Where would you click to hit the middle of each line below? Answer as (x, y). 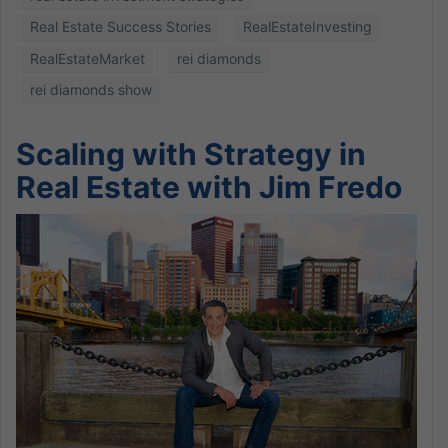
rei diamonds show (90, 90)
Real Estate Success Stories (120, 27)
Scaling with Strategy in (191, 154)
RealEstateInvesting (307, 27)
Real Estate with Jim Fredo (209, 187)
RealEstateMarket (87, 58)
